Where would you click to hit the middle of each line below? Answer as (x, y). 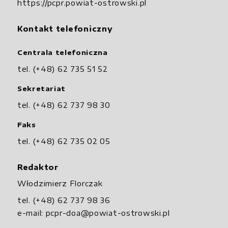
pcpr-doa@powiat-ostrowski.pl (108, 213)
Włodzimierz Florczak (60, 183)
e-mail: (32, 213)
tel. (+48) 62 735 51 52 (63, 68)
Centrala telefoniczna (63, 52)
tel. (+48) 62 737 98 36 (64, 200)
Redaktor (38, 167)
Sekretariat (42, 89)
